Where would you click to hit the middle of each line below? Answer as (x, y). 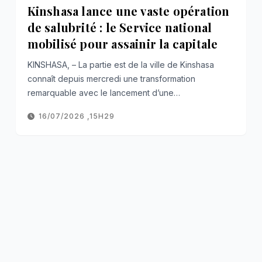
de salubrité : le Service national (120, 27)
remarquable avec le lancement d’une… (104, 92)
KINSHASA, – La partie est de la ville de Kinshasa (120, 64)
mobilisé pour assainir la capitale (123, 43)
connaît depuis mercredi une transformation (111, 78)
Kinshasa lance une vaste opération (128, 11)
